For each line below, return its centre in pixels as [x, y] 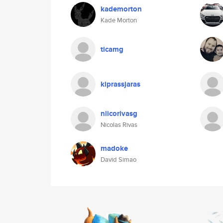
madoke [114, 148]
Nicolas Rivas [119, 125]
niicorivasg [119, 113]
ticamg [112, 49]
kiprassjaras [120, 84]
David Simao [118, 160]
